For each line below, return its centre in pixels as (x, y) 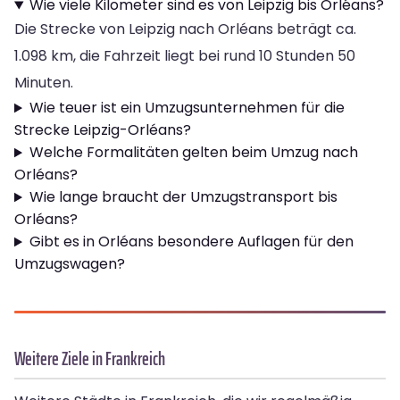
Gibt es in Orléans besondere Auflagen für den (191, 242)
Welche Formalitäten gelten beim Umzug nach (193, 153)
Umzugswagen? (70, 264)
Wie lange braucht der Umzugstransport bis (183, 197)
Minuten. (44, 83)
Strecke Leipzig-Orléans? (103, 130)
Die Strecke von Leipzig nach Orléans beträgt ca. (185, 29)
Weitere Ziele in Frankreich (90, 359)
